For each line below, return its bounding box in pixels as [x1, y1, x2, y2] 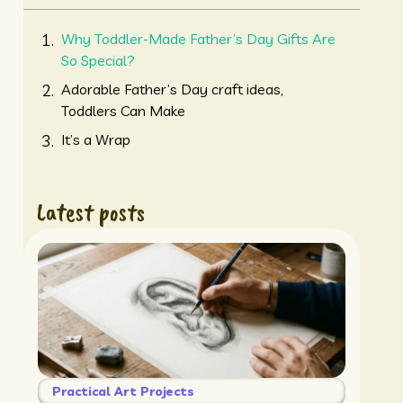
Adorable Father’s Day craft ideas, [60, 80, 283, 99]
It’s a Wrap [60, 130, 130, 149]
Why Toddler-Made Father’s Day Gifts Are [60, 30, 336, 49]
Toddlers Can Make [60, 102, 185, 121]
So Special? [60, 51, 135, 70]
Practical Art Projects [51, 383, 194, 400]
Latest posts [36, 196, 145, 228]
